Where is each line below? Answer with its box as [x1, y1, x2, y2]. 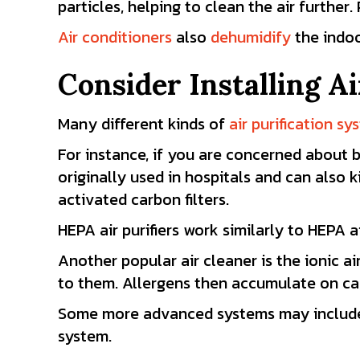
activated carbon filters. [58, 187, 229, 211]
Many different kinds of [58, 112, 229, 136]
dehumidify [211, 25, 291, 49]
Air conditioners [58, 25, 172, 49]
